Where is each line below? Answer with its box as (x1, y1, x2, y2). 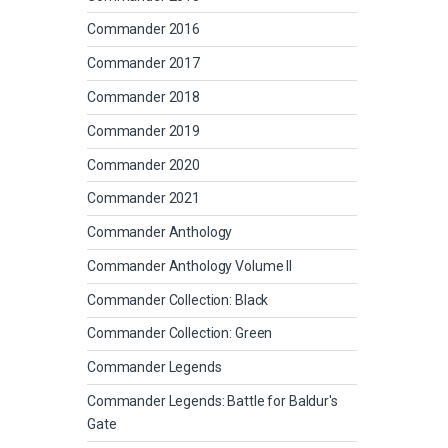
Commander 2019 (87, 122, 201, 139)
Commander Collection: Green (87, 325, 273, 342)
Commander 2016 (87, 21, 201, 38)
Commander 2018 (87, 88, 201, 105)
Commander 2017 (87, 55, 201, 72)
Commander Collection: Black (87, 291, 269, 308)
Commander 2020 (87, 156, 201, 173)
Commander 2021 (87, 190, 201, 207)
